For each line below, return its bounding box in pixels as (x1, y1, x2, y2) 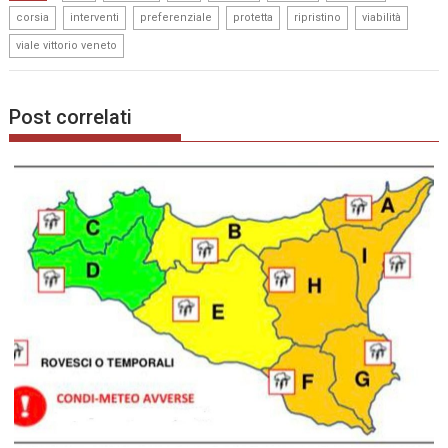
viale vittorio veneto (16, 38, 118, 52)
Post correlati (9, 105, 133, 130)
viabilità (362, 10, 402, 24)
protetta (233, 10, 274, 24)
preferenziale (140, 10, 213, 24)
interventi (70, 10, 120, 24)
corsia (16, 10, 50, 24)
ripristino (294, 10, 342, 24)
